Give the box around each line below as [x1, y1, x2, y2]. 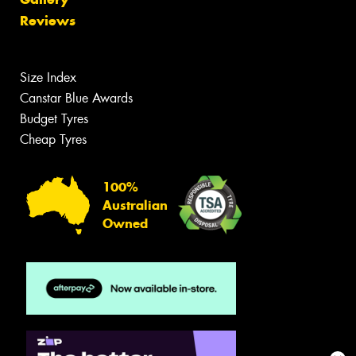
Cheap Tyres [20, 131, 87, 148]
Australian [103, 197, 168, 213]
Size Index [20, 69, 76, 86]
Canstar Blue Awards [20, 90, 133, 106]
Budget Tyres [20, 110, 88, 127]
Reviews [20, 12, 75, 29]
